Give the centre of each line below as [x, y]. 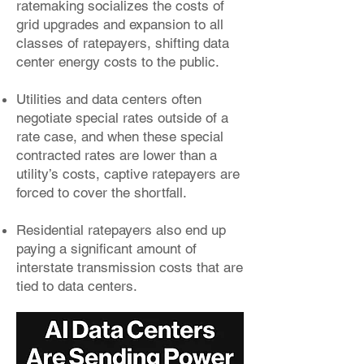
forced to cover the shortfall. [102, 193]
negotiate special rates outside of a [122, 118]
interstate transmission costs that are [130, 267]
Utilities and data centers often [109, 99]
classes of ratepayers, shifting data [123, 43]
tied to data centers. [79, 286]
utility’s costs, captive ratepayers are [128, 174]
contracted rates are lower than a [117, 155]
